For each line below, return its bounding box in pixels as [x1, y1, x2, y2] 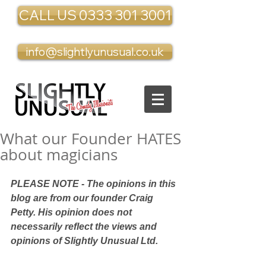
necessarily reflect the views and [11, 221, 159, 232]
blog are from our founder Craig [11, 193, 156, 203]
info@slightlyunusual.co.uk [26, 45, 164, 59]
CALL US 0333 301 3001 [18, 7, 172, 24]
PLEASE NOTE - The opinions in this [11, 179, 178, 189]
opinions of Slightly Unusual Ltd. [11, 236, 158, 246]
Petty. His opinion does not [11, 207, 134, 217]
